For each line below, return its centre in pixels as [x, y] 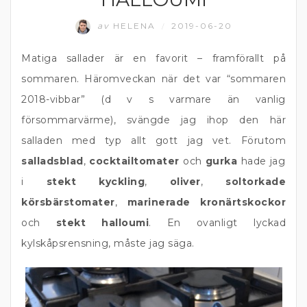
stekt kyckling [95, 182]
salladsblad [52, 161]
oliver [185, 182]
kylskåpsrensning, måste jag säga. [108, 243]
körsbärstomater [68, 202]
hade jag [261, 161]
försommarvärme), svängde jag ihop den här [153, 120]
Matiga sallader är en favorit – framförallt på [153, 58]
